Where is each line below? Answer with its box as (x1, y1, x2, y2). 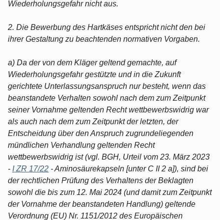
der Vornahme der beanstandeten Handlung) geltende (8, 199, 195, 208)
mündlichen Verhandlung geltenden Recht (8, 140, 155, 149)
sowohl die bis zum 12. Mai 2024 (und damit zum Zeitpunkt (8, 188, 212, 196)
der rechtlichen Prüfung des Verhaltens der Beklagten (8, 176, 193, 185)
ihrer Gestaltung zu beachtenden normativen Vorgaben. (8, 34, 200, 43)
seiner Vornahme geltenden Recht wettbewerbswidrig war (8, 105, 209, 114)
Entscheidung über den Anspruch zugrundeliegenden (8, 129, 193, 137)
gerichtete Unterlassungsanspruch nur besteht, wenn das (8, 82, 206, 90)
